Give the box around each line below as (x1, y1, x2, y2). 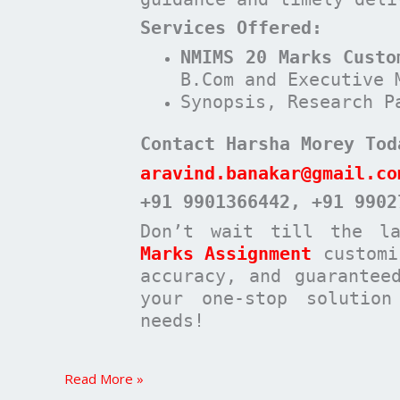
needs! (140, 309, 204, 331)
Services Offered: (140, 17, 322, 39)
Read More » (64, 369, 144, 387)
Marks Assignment (140, 242, 312, 264)
